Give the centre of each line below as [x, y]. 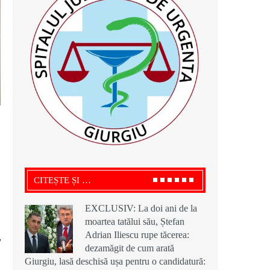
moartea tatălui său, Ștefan [135, 222]
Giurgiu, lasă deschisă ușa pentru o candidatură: [115, 262]
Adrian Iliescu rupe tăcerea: [137, 235]
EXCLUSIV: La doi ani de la [141, 209]
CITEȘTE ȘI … [62, 181]
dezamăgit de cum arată [130, 248]
